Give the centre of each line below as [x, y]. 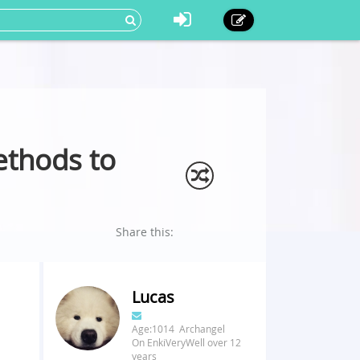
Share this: [145, 232]
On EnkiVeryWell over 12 [186, 342]
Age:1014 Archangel [178, 329]
